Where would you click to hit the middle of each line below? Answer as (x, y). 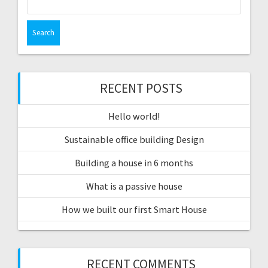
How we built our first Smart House (134, 209)
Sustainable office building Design (134, 139)
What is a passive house (134, 186)
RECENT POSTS (141, 88)
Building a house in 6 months (134, 162)
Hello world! (134, 116)
